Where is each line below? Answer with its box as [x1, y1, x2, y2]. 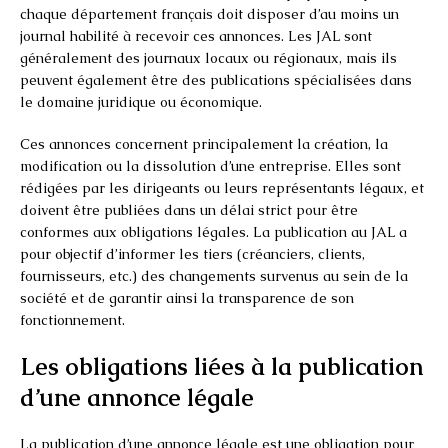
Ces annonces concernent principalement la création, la [20, 134, 388, 153]
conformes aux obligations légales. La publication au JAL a [20, 222, 407, 241]
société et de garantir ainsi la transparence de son [20, 288, 354, 307]
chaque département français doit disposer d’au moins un [20, 4, 399, 23]
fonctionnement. [20, 310, 125, 329]
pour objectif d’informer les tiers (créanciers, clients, [20, 244, 365, 263]
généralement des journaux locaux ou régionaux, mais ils [20, 48, 397, 67]
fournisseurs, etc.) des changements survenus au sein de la [20, 266, 408, 285]
